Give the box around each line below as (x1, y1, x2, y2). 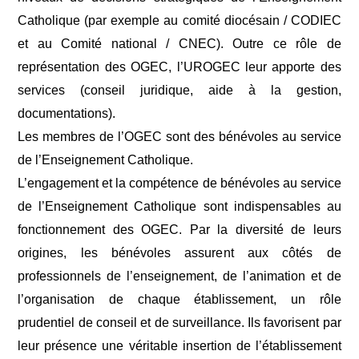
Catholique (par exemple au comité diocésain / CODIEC (18, 14, 341, 27)
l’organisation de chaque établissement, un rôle (18, 292, 341, 306)
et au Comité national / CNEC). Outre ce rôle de (18, 37, 341, 50)
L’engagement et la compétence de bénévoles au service (18, 176, 341, 190)
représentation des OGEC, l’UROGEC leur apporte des (18, 60, 341, 74)
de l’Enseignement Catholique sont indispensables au (18, 200, 341, 213)
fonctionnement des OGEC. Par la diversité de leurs (18, 223, 341, 236)
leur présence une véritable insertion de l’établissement (18, 339, 341, 353)
